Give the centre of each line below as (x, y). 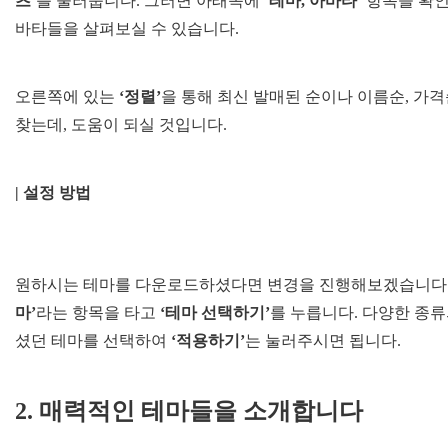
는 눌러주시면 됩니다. (323, 340)
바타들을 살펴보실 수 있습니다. (127, 28)
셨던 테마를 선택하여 (93, 340)
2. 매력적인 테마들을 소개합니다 (189, 411)
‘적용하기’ (208, 340)
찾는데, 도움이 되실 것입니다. (121, 124)
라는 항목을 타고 (98, 312)
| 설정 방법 (53, 192)
